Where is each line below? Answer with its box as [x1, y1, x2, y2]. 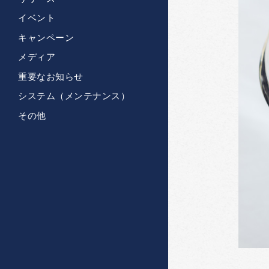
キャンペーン [18, 32, 74, 43]
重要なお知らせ [18, 71, 83, 82]
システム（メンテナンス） [18, 91, 130, 101]
